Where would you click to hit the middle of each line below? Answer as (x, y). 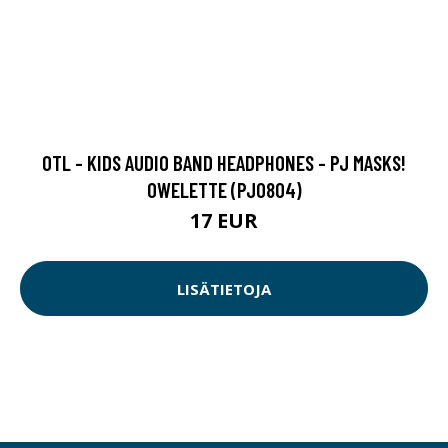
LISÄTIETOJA (224, 288)
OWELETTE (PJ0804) (224, 190)
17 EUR (224, 221)
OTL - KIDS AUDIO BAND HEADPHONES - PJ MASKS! (224, 163)
